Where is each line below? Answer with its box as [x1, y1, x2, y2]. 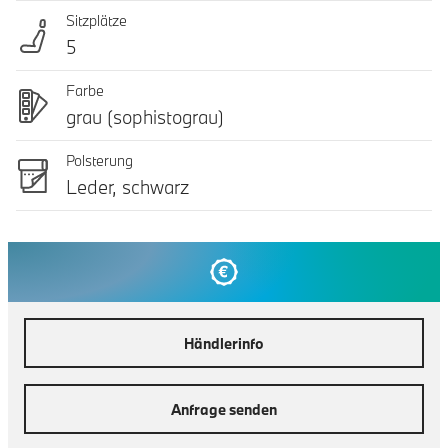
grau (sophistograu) [66, 105, 224, 129]
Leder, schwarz [66, 175, 189, 199]
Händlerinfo [184, 333, 264, 353]
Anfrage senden [171, 399, 277, 419]
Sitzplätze [66, 11, 127, 30]
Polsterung [66, 151, 133, 170]
